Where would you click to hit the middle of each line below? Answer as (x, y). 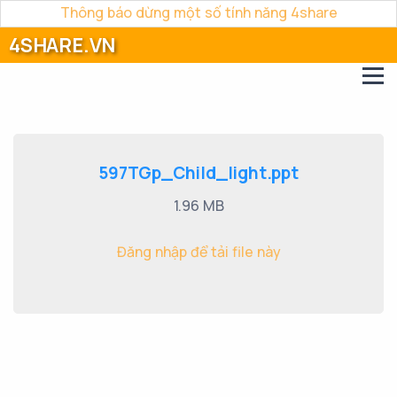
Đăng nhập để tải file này (198, 252)
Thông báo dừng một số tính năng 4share (198, 12)
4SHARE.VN (62, 45)
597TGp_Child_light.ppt (198, 173)
